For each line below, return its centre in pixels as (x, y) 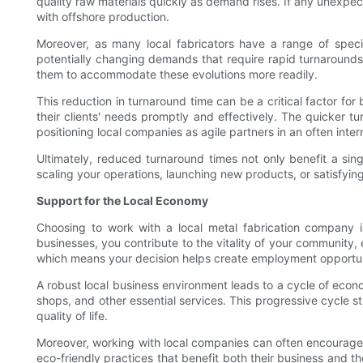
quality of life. (72, 316)
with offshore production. (103, 17)
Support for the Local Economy (122, 201)
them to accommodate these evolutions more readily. (177, 75)
